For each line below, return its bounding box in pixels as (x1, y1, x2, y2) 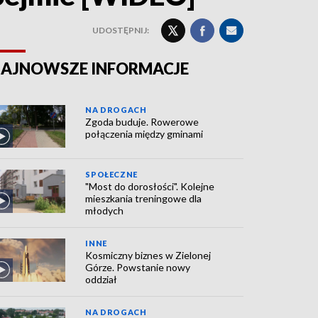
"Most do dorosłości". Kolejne (85, 180, 215, 193)
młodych (85, 204, 124, 217)
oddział (85, 273, 118, 286)
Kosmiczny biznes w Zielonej (85, 249, 212, 262)
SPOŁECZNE (85, 170, 138, 180)
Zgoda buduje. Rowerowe (85, 116, 199, 128)
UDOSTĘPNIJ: (92, 25, 149, 35)
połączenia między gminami (85, 128, 204, 140)
